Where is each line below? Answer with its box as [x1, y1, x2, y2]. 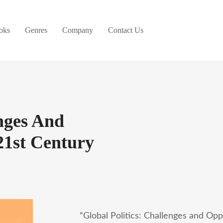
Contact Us [108, 26, 143, 34]
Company [62, 26, 93, 34]
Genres [25, 26, 47, 34]
